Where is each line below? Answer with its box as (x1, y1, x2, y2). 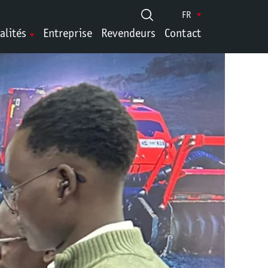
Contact (165, 26, 201, 40)
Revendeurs (101, 26, 156, 40)
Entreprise (43, 26, 92, 40)
